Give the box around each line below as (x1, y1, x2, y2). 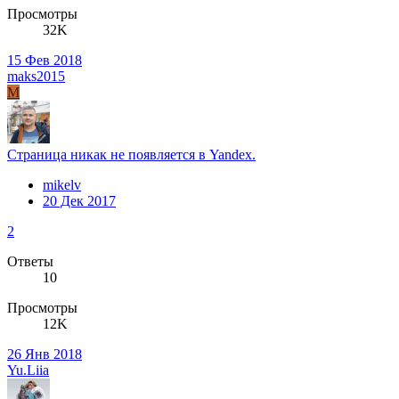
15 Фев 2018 (7, 53, 82, 69)
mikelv (43, 177, 81, 193)
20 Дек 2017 (43, 193, 116, 209)
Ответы (7, 254, 53, 270)
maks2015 (7, 69, 65, 85)
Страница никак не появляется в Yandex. (7, 147, 256, 163)
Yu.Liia (7, 362, 49, 379)
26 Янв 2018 (7, 346, 82, 362)
